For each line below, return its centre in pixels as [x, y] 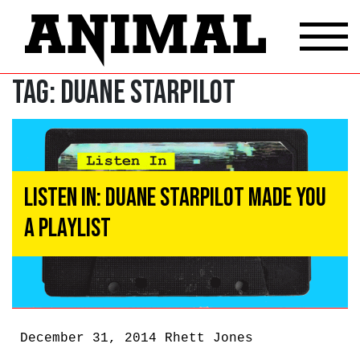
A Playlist [67, 228]
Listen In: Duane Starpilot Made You [175, 198]
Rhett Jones [209, 339]
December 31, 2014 [92, 339]
